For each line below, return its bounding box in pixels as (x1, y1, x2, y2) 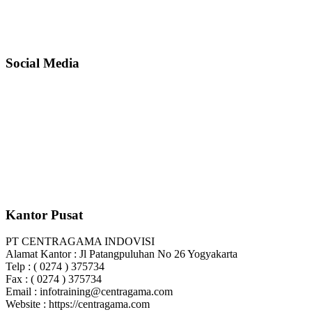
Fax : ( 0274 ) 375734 (6, 273, 102, 286)
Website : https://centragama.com (6, 298, 150, 311)
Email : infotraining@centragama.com (6, 286, 173, 298)
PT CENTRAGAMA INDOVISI (6, 235, 155, 248)
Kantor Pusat (6, 207, 83, 222)
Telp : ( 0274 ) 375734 (6, 260, 104, 273)
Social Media (6, 56, 79, 71)
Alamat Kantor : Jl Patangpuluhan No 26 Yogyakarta (6, 248, 237, 260)
